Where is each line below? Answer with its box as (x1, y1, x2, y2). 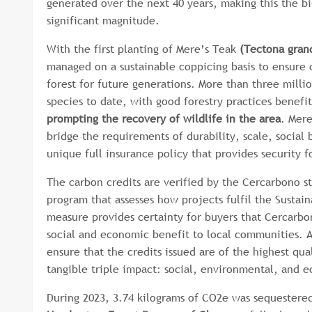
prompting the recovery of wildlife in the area (47, 111, 281, 126)
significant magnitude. (47, 13, 163, 28)
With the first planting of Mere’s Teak (47, 41, 240, 56)
